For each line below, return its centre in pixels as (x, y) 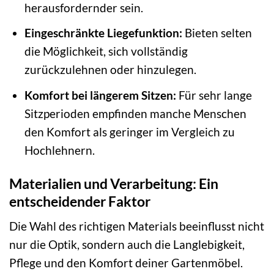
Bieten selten (217, 33)
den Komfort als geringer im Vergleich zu (129, 131)
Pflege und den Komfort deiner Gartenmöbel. (126, 263)
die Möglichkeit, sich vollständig (106, 51)
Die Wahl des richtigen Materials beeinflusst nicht (137, 226)
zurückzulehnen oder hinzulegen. (110, 70)
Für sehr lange (214, 95)
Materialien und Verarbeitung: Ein (114, 183)
